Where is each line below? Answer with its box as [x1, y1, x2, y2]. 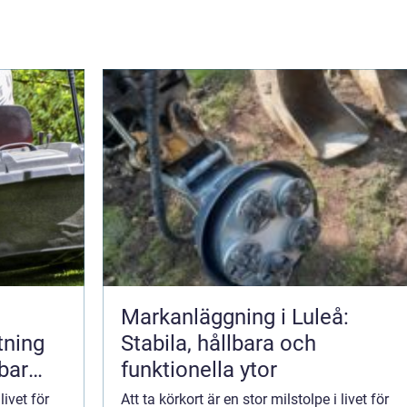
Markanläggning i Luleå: [121, 304, 349, 331]
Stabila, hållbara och [121, 331, 316, 357]
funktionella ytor [121, 357, 277, 383]
